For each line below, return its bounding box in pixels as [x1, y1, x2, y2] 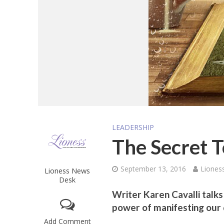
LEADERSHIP [112, 122, 154, 132]
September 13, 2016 [120, 164, 186, 173]
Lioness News [44, 165, 90, 175]
